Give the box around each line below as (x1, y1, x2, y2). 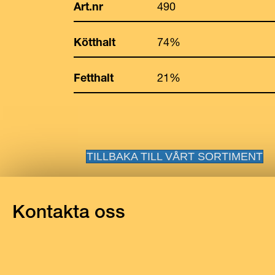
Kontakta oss (12, 200, 125, 223)
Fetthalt (74, 71, 114, 85)
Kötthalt (74, 35, 115, 49)
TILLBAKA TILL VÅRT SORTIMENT (87, 150, 263, 163)
